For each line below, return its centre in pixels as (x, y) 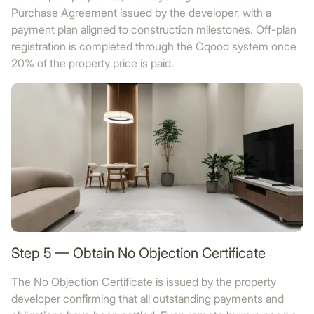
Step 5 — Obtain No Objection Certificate (138, 253)
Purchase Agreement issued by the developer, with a (141, 13)
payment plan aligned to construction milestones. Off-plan (154, 29)
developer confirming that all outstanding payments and (148, 299)
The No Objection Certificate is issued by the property (144, 282)
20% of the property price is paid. (93, 63)
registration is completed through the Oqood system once (154, 46)
